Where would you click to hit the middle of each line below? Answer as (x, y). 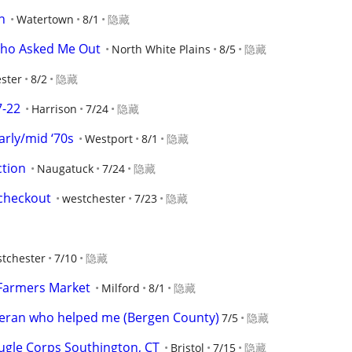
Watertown (45, 19)
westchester (94, 198)
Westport (109, 139)
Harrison (54, 109)
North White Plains (161, 49)
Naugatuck (65, 169)
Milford (121, 288)
